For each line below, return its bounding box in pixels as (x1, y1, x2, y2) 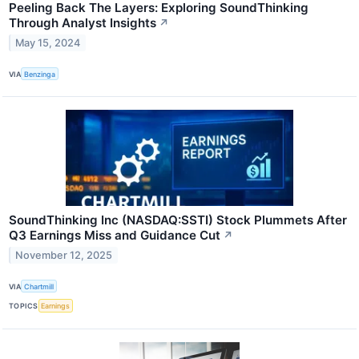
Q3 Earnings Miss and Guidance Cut (9, 228, 220, 244)
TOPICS (9, 301, 38, 310)
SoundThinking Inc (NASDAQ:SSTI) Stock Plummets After (9, 212, 347, 228)
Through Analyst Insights (9, 15, 156, 31)
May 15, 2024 (15, 36, 81, 49)
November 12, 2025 (15, 249, 113, 261)
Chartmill (24, 281, 54, 291)
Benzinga (24, 69, 56, 79)
